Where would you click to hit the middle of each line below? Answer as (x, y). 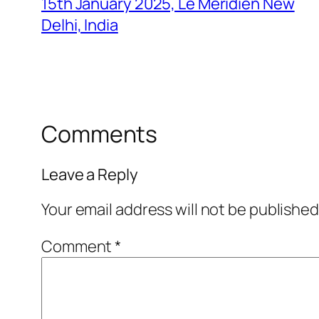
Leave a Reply (90, 174)
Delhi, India (80, 25)
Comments (100, 134)
